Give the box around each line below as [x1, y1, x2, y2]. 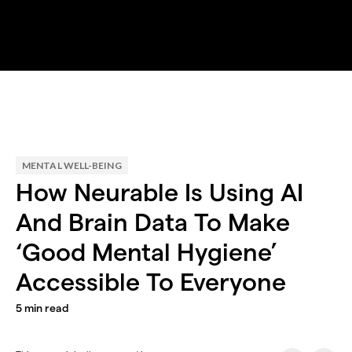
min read [22, 302, 68, 314]
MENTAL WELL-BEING [22, 159, 122, 171]
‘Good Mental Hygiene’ [16, 238, 277, 266]
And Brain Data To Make [16, 208, 290, 236]
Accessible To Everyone [16, 268, 286, 295]
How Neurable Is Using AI [16, 178, 303, 206]
